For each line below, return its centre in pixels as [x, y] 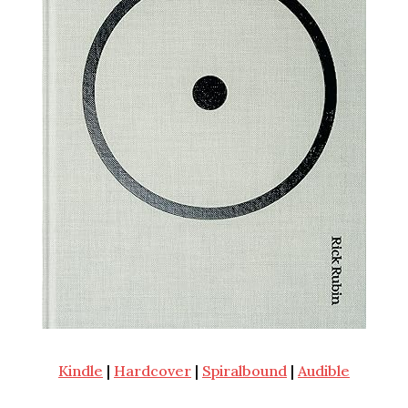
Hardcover [153, 371]
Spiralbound [245, 371]
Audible [324, 371]
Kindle [81, 371]
